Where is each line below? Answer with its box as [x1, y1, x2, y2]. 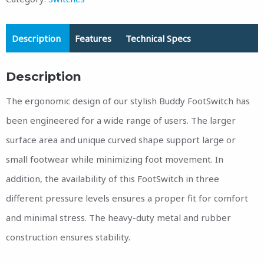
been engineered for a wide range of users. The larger [6, 114, 236, 127]
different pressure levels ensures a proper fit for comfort [6, 192, 248, 204]
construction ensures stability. [6, 231, 130, 243]
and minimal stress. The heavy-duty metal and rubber [6, 212, 231, 224]
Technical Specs [126, 32, 191, 44]
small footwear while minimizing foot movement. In [6, 153, 223, 166]
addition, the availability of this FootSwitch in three [6, 173, 219, 185]
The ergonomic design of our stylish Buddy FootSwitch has [6, 95, 250, 107]
